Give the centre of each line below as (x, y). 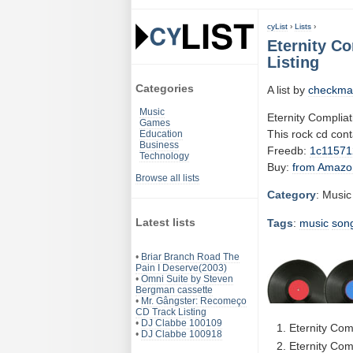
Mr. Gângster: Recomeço (194, 301)
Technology (164, 156)
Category (292, 195)
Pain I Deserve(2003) (181, 268)
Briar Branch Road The (190, 256)
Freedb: (288, 150)
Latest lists (165, 223)
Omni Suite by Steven (187, 279)
